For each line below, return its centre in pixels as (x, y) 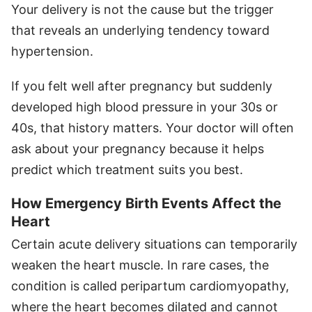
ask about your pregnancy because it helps (138, 148)
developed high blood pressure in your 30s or (145, 107)
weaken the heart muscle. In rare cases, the (140, 265)
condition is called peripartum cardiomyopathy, (150, 286)
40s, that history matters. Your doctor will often (153, 127)
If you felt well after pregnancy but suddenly (142, 86)
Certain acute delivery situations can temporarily (154, 244)
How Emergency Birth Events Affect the (146, 203)
